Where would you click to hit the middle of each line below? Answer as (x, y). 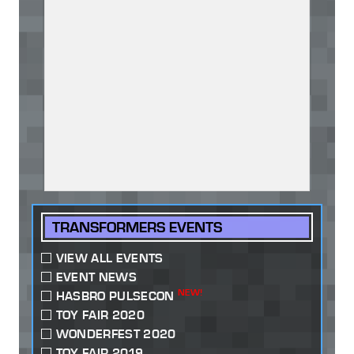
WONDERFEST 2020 (116, 334)
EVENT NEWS (96, 277)
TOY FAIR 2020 (100, 315)
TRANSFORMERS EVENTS (137, 228)
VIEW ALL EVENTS (109, 258)
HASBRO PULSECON (117, 296)
